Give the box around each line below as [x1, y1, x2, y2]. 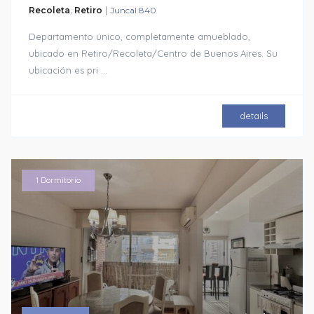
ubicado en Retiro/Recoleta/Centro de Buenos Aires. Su [29, 47, 278, 59]
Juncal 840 [110, 4, 157, 15]
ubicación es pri [29, 64, 102, 76]
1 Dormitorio [36, 175, 81, 185]
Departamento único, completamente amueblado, [29, 30, 251, 42]
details [239, 109, 268, 121]
